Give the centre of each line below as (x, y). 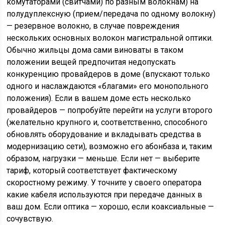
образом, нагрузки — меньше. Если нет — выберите (103, 85)
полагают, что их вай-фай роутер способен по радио (104, 194)
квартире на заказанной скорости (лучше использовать (111, 218)
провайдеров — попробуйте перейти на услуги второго (110, 37)
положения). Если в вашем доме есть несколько (99, 25)
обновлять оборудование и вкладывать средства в (104, 61)
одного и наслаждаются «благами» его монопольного (108, 13)
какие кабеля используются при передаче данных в (105, 121)
